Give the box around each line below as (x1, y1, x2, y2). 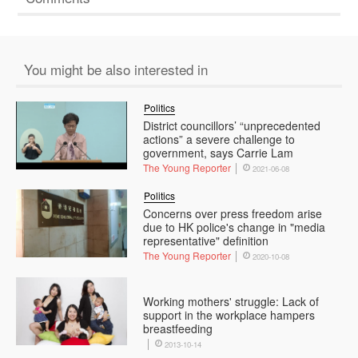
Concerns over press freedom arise (143, 205, 323, 221)
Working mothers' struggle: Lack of (143, 292, 320, 309)
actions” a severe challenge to (143, 130, 296, 147)
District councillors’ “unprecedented (143, 117, 321, 133)
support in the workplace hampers (143, 306, 316, 323)
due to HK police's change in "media (143, 218, 326, 235)
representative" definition (143, 232, 269, 249)
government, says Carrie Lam (143, 144, 294, 161)
